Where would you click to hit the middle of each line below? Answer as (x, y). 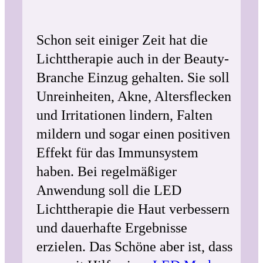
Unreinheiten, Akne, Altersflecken (134, 96)
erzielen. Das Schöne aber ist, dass (134, 247)
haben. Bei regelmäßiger (107, 171)
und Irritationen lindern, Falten (124, 115)
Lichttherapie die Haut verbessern (133, 209)
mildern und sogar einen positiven (133, 134)
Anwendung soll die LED (109, 190)
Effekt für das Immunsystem (117, 153)
